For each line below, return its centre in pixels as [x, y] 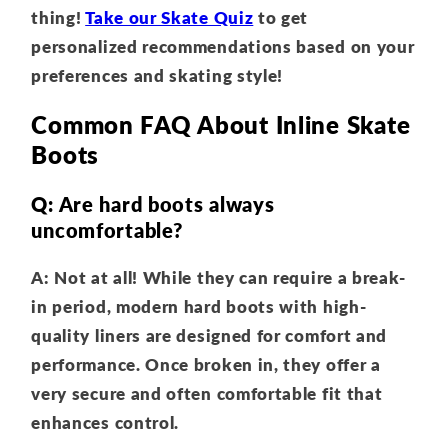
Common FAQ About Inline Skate [221, 125]
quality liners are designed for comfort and [209, 336]
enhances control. [105, 423]
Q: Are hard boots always [153, 203]
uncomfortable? [107, 229]
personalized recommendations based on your [223, 47]
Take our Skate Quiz [169, 18]
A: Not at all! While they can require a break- [219, 278]
